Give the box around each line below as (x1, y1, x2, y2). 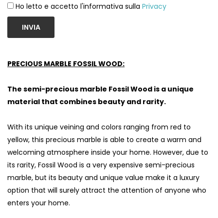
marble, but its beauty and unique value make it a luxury (7, 173, 200, 183)
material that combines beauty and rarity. (7, 97, 166, 107)
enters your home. (7, 198, 70, 208)
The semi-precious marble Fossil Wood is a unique (7, 84, 194, 94)
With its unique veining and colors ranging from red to (7, 122, 191, 132)
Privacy (142, 1, 166, 12)
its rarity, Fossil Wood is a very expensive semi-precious (7, 160, 195, 170)
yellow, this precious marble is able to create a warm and (7, 135, 201, 145)
